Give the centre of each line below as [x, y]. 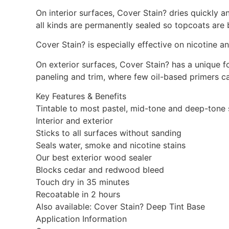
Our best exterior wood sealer [94, 158]
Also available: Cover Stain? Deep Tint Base [120, 207]
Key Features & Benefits [81, 96]
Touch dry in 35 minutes [83, 182]
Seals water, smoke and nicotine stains [111, 145]
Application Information [81, 219]
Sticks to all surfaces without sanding [109, 133]
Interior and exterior [74, 121]
